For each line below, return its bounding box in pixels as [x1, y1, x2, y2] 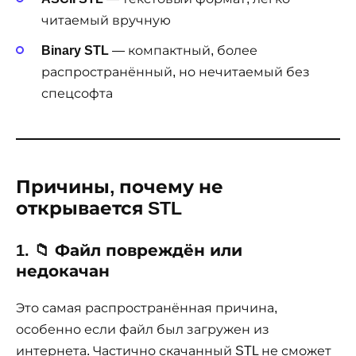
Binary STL [41, 43, 109, 57]
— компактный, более [109, 43, 257, 57]
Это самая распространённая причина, [16, 300, 277, 315]
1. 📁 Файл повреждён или [16, 241, 242, 259]
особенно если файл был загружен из [16, 322, 269, 336]
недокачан [16, 261, 110, 280]
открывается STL [16, 197, 182, 219]
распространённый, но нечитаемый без [41, 64, 310, 79]
